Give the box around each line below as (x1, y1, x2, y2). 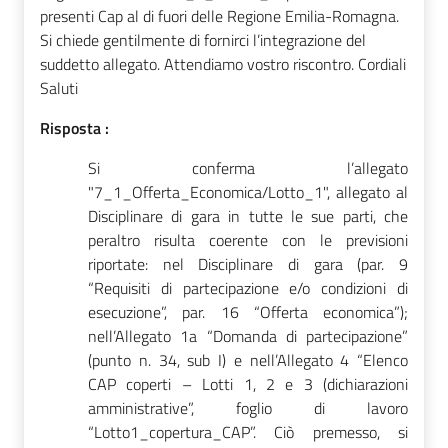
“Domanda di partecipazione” (206, 323, 408, 348)
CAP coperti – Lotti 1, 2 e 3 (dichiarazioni (88, 371, 408, 396)
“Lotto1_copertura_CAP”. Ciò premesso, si (88, 419, 408, 444)
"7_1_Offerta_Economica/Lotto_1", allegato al (88, 179, 408, 204)
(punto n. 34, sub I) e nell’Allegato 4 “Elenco (88, 347, 408, 372)
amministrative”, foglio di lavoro (88, 395, 408, 420)
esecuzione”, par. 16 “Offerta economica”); (88, 299, 408, 324)
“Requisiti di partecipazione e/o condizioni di (88, 275, 408, 300)
